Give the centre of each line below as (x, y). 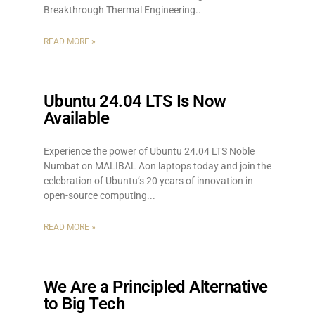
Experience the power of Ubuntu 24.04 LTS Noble (149, 151)
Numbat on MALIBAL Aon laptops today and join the (157, 166)
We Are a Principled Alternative (156, 287)
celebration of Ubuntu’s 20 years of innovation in (148, 181)
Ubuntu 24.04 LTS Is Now (135, 101)
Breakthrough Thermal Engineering (120, 10)
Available (77, 118)
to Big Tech (84, 304)
